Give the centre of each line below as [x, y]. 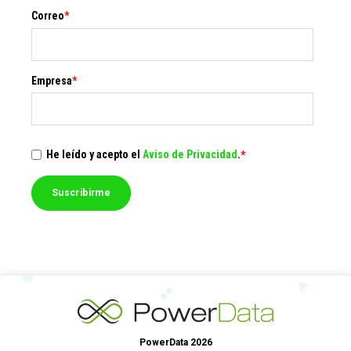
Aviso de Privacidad [190, 155]
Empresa [52, 80]
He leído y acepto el [94, 155]
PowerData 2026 [175, 342]
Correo [48, 15]
